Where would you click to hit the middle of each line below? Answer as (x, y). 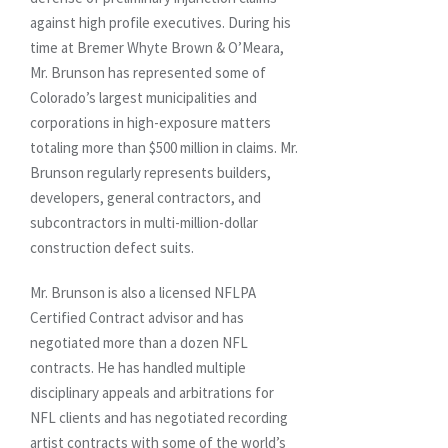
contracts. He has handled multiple (138, 367)
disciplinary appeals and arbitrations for (152, 392)
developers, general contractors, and (145, 197)
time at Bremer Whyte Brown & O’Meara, (157, 47)
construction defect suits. (112, 247)
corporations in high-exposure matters (150, 122)
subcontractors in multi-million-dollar (144, 222)
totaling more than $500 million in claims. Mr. (164, 147)
